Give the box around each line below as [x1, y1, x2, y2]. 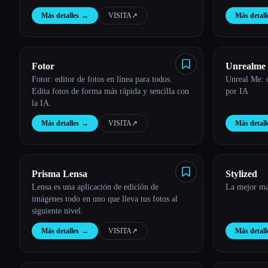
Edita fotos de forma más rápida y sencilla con [32, 87, 189, 96]
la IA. [32, 99, 51, 108]
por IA [226, 87, 248, 96]
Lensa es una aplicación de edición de [32, 182, 159, 191]
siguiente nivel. [32, 206, 83, 215]
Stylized [226, 169, 257, 179]
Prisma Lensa [32, 169, 87, 179]
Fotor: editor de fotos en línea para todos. [32, 75, 172, 84]
